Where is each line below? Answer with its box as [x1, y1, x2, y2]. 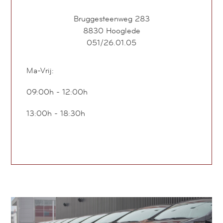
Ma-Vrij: [26, 65, 54, 76]
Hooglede [106, 25, 140, 36]
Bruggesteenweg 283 [73, 13, 150, 24]
